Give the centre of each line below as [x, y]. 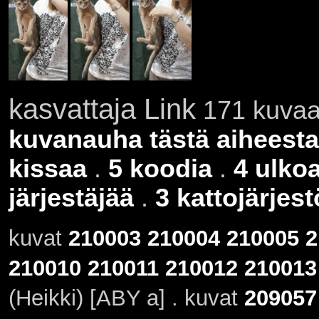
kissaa [47, 168]
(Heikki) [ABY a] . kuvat [126, 298]
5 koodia [160, 168]
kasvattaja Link [102, 109]
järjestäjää [71, 198]
